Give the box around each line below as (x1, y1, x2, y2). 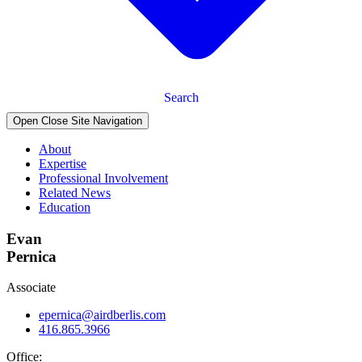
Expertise (39, 156, 86, 170)
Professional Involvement (39, 170, 168, 185)
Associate (6, 280, 56, 295)
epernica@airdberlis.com (39, 308, 166, 322)
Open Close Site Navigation (13, 114, 142, 127)
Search (163, 90, 199, 104)
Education (39, 200, 90, 214)
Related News (39, 185, 111, 200)
